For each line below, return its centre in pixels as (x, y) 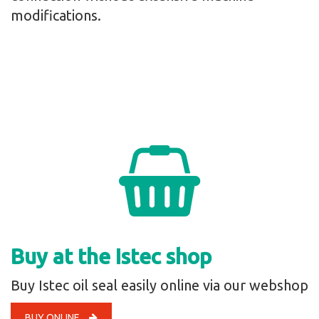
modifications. (56, 16)
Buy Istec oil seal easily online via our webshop (159, 286)
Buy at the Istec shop (111, 257)
